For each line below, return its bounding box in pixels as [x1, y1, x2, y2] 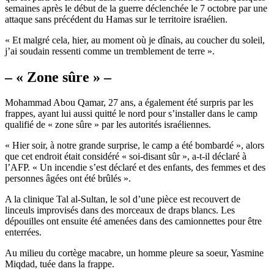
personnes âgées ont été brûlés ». [5, 173, 131, 184]
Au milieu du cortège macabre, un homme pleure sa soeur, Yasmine [5, 248, 264, 259]
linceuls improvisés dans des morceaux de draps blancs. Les [5, 205, 235, 216]
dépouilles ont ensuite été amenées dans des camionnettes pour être [5, 216, 262, 227]
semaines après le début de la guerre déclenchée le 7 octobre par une [5, 2, 267, 13]
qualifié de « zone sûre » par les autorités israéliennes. [5, 119, 211, 130]
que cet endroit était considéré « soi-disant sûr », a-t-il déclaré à [5, 151, 246, 162]
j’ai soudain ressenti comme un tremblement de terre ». [5, 45, 215, 56]
